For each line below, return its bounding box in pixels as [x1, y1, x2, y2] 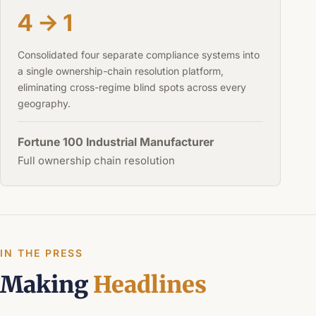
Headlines [93, 270, 207, 300]
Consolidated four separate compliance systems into [17, 48, 260, 61]
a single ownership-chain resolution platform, [17, 64, 224, 77]
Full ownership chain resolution [17, 153, 175, 167]
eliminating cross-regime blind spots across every [17, 80, 246, 93]
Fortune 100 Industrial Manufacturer [17, 134, 214, 149]
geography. [17, 97, 71, 109]
